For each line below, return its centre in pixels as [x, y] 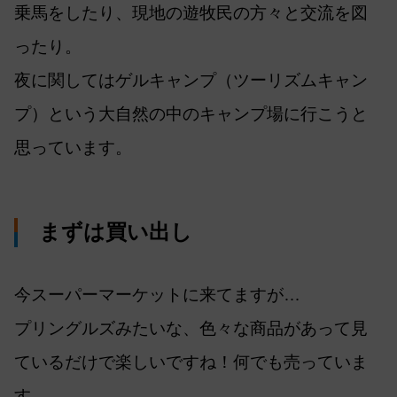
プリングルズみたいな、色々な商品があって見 [191, 329]
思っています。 [73, 147]
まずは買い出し [115, 231]
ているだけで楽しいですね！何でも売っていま [191, 362]
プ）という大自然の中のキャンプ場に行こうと [191, 113]
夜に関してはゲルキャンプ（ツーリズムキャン [191, 80]
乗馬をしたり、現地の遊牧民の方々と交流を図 [191, 12]
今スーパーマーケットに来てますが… [157, 295]
